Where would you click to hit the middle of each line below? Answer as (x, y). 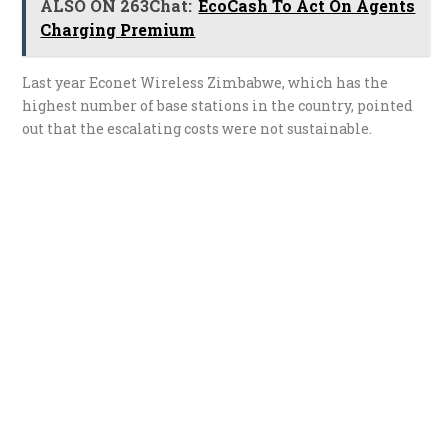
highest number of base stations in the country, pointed (218, 105)
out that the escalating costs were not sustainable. (197, 128)
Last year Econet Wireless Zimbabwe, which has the (205, 82)
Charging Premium (118, 29)
